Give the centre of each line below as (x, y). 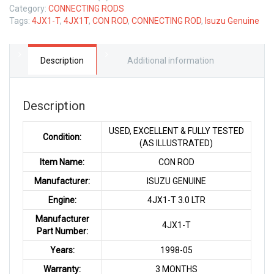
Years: (62, 250)
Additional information (171, 60)
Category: (29, 8)
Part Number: (62, 231)
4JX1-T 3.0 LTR (176, 200)
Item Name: (62, 162)
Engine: (62, 200)
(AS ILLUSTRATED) (176, 143)
